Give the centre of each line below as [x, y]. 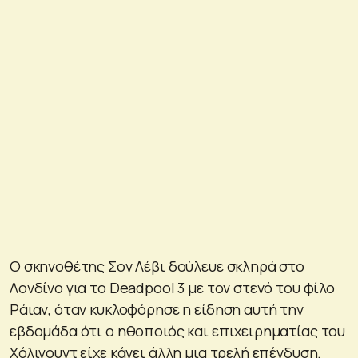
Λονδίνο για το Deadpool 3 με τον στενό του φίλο [172, 287]
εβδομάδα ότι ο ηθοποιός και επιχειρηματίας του [178, 330]
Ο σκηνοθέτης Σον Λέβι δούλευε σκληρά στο [157, 266]
